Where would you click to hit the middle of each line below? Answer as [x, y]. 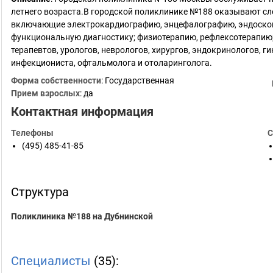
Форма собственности [56, 80]
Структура [40, 192]
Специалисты [51, 261]
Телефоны [32, 133]
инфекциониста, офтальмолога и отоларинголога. [112, 63]
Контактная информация [82, 112]
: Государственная [138, 80]
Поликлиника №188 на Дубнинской [82, 216]
